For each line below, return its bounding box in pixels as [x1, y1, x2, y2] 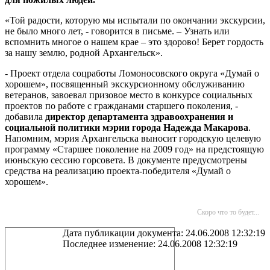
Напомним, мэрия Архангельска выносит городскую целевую [5, 133, 261, 143]
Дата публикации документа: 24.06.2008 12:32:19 [63, 228, 265, 238]
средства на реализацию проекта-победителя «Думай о [5, 166, 231, 176]
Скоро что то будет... [197, 208, 259, 216]
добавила [5, 111, 45, 122]
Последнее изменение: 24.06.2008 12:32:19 [63, 239, 237, 249]
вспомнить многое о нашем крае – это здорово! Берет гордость [5, 37, 263, 47]
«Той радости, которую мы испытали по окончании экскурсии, [5, 15, 265, 25]
